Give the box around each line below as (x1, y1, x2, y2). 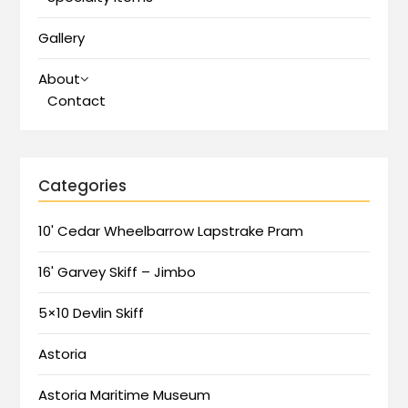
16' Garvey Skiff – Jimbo (38, 262, 197, 282)
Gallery (38, 28, 86, 48)
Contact (47, 91, 107, 111)
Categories (38, 175, 127, 198)
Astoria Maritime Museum (38, 385, 211, 405)
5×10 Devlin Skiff (38, 303, 145, 323)
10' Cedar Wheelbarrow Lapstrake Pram (38, 221, 304, 241)
